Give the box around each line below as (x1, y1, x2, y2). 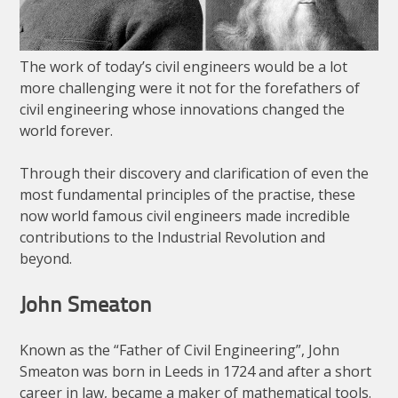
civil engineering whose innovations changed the (20, 99, 346, 119)
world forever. (20, 120, 114, 140)
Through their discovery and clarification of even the (20, 163, 370, 183)
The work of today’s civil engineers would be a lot (20, 56, 348, 76)
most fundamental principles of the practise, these (20, 184, 356, 204)
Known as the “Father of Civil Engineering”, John (20, 340, 340, 361)
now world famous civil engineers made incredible (20, 205, 351, 226)
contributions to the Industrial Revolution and (20, 227, 326, 247)
